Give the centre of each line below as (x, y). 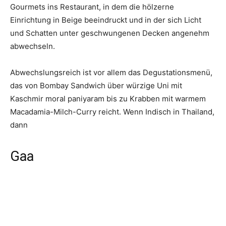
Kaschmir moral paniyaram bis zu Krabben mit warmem (108, 99)
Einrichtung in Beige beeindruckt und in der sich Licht (106, 20)
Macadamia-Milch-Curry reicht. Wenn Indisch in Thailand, (112, 112)
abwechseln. (33, 46)
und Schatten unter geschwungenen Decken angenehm (110, 33)
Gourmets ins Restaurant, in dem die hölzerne (92, 7)
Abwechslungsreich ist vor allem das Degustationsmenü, (111, 73)
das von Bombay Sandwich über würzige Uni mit (96, 86)
